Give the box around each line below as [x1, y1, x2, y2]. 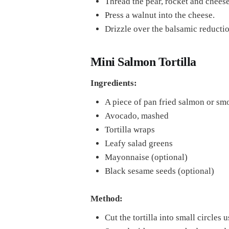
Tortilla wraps [104, 124, 155, 134]
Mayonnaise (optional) [104, 152, 188, 162]
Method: [90, 193, 123, 203]
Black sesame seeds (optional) [104, 166, 214, 176]
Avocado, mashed [104, 110, 169, 121]
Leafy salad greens [104, 138, 173, 148]
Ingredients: [90, 78, 137, 88]
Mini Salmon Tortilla [90, 55, 196, 68]
